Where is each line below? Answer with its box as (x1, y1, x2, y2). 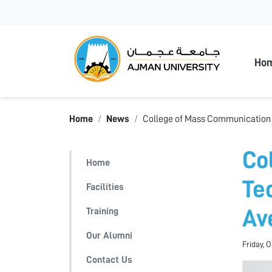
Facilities (86, 182, 124, 192)
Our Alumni (86, 231, 132, 240)
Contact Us (86, 255, 132, 265)
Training (86, 206, 118, 216)
